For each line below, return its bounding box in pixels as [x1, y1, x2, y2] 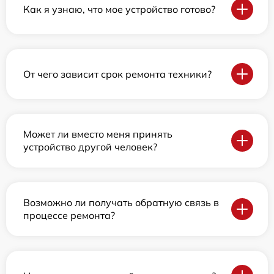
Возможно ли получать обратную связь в [23, 196, 219, 209]
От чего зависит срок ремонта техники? [23, 67, 212, 80]
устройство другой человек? [23, 141, 157, 153]
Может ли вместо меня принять [23, 128, 172, 140]
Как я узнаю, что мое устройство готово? [23, 2, 215, 15]
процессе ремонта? [23, 209, 115, 221]
